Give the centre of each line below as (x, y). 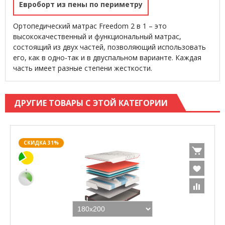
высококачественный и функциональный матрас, (97, 37)
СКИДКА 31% (41, 142)
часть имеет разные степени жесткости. (83, 68)
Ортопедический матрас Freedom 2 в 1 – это (90, 26)
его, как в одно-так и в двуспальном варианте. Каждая (107, 58)
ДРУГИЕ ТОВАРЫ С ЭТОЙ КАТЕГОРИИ (91, 103)
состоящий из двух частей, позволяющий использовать (109, 47)
